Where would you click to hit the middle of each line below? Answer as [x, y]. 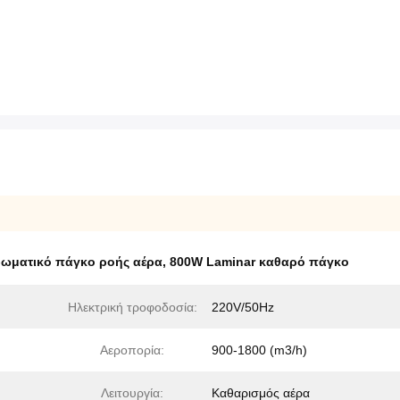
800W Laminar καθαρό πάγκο [259, 262]
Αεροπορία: [132, 350]
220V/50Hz [243, 307]
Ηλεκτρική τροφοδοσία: [132, 307]
